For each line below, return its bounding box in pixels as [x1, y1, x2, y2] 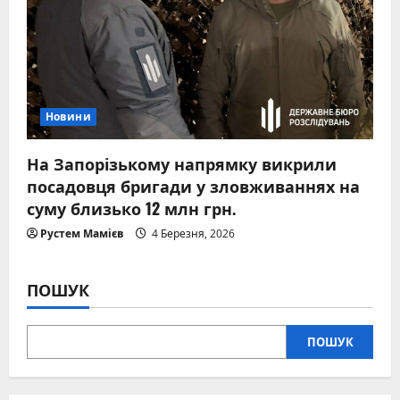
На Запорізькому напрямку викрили [27, 151, 337, 175]
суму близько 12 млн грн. [27, 196, 236, 220]
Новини [46, 108, 91, 124]
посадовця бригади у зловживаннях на [27, 173, 360, 197]
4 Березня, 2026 [149, 225, 235, 241]
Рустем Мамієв [40, 225, 124, 241]
